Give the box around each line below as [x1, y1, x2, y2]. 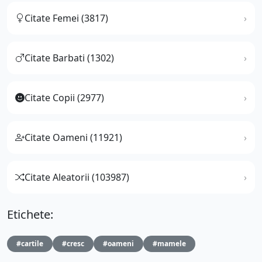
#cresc [62, 238, 84, 249]
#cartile [16, 238, 43, 249]
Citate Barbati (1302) [25, 51, 114, 64]
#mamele [153, 238, 186, 249]
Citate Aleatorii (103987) [25, 170, 129, 184]
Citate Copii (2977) [25, 91, 104, 104]
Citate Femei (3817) [25, 11, 108, 25]
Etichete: [7, 206, 53, 222]
